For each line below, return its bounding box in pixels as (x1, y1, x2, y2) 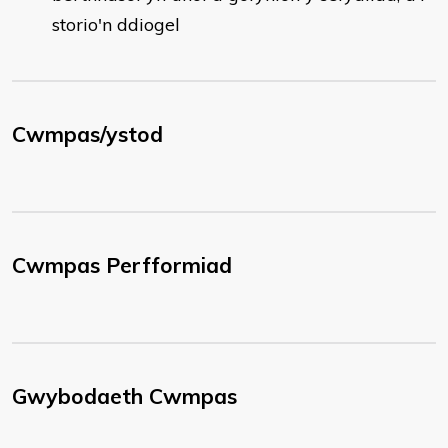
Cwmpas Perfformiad (12, 252, 232, 278)
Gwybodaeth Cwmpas (12, 383, 237, 409)
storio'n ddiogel (52, 13, 180, 36)
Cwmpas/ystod (12, 121, 163, 147)
